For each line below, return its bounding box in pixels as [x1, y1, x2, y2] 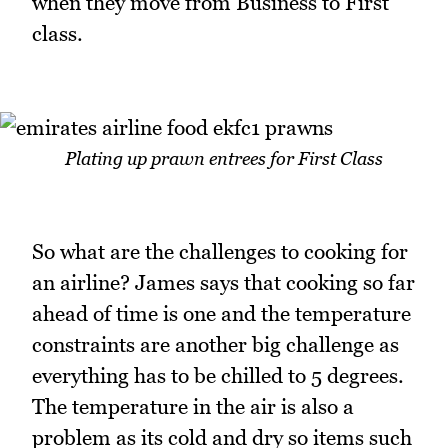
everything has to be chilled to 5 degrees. [32, 363, 404, 389]
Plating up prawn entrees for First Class [65, 147, 383, 169]
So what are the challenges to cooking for [32, 239, 408, 265]
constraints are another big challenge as [32, 332, 399, 358]
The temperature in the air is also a [32, 394, 354, 420]
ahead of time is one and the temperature [32, 301, 411, 327]
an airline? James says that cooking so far [32, 270, 415, 296]
